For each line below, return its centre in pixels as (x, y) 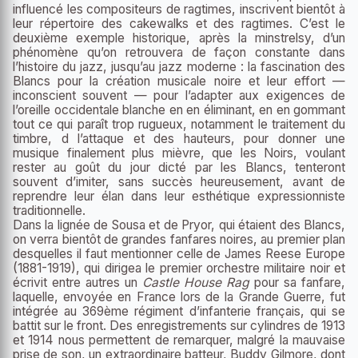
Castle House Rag (196, 283)
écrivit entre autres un (78, 283)
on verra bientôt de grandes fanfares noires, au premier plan (179, 240)
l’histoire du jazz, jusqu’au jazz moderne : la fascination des (179, 67)
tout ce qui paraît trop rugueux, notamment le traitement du (179, 125)
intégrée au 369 (59, 312)
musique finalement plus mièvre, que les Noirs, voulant (179, 153)
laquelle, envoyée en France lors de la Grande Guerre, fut (179, 297)
